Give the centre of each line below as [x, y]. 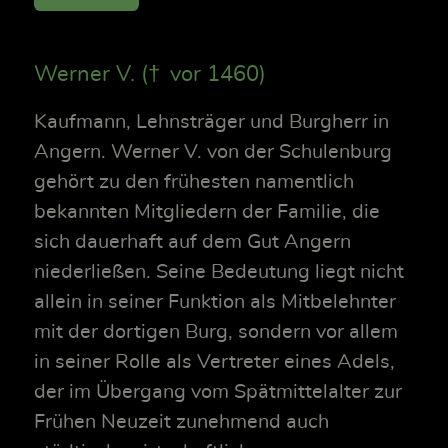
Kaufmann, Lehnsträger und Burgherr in [211, 121]
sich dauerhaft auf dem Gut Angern [192, 241]
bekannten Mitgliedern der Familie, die [207, 211]
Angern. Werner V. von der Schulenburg [213, 151]
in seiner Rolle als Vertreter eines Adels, [214, 361]
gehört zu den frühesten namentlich [194, 181]
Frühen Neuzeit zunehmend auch [181, 421]
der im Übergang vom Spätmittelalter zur [218, 391]
